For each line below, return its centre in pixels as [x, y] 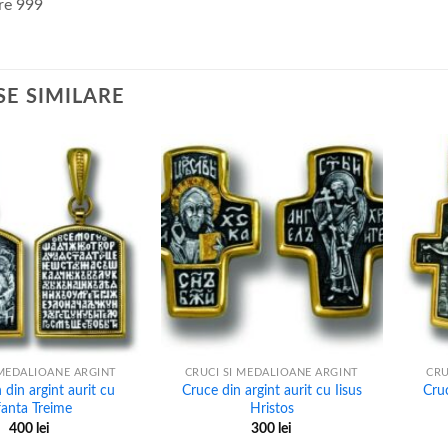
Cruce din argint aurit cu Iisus [271, 391]
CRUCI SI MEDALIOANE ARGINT [271, 373]
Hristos [271, 409]
